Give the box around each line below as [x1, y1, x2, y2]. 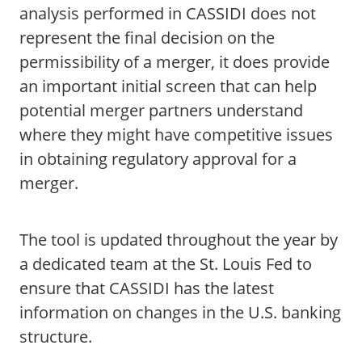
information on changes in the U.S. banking [19, 301, 341, 323]
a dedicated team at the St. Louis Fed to [19, 253, 312, 275]
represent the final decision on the [19, 27, 275, 48]
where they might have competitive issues [19, 124, 333, 145]
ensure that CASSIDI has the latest [19, 277, 274, 299]
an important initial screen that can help [19, 75, 317, 97]
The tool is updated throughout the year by [19, 229, 338, 250]
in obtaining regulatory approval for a [19, 148, 297, 170]
